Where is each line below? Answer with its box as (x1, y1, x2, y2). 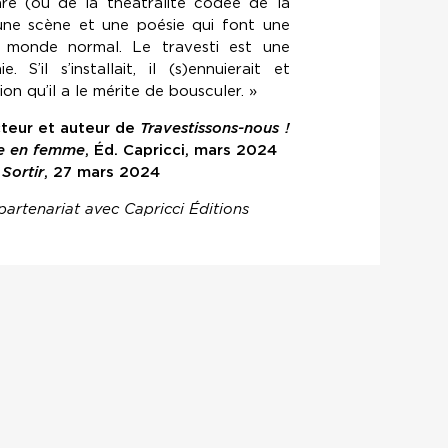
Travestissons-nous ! (140, 119, 290, 138)
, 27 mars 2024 (44, 163, 160, 182)
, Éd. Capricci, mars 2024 (85, 141, 277, 160)
